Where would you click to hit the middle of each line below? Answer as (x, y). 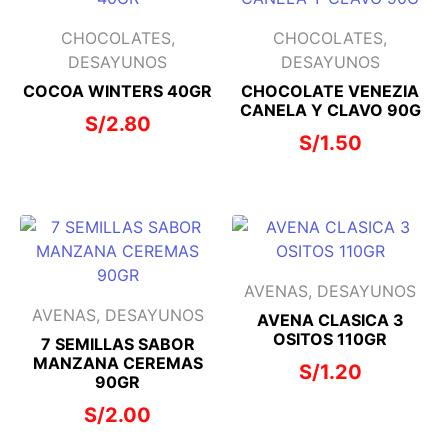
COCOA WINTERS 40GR (118, 90)
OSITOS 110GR (330, 339)
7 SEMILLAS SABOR (117, 344)
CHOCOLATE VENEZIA (330, 90)
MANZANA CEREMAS (117, 363)
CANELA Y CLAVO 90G (330, 109)
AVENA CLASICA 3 (330, 320)
